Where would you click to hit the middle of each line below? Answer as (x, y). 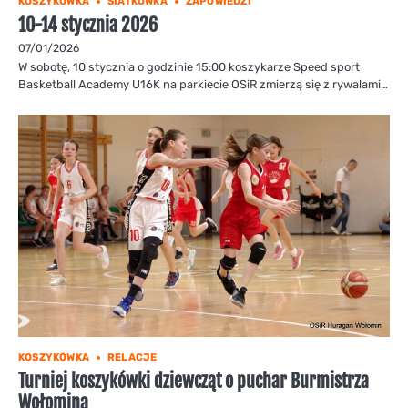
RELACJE (133, 358)
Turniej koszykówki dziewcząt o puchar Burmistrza (194, 382)
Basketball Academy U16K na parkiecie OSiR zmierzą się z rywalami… (203, 85)
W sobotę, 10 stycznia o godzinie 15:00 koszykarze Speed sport (189, 67)
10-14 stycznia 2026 (88, 25)
